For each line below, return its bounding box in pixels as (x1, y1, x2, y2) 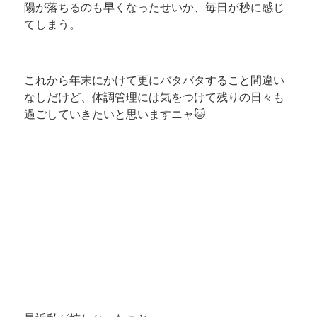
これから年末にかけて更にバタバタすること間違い (23, 74, 284, 86)
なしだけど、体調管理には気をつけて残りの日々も (23, 91, 284, 103)
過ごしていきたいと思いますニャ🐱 (23, 108, 206, 120)
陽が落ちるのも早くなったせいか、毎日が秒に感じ (23, 1, 284, 13)
